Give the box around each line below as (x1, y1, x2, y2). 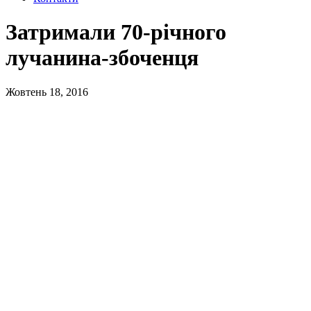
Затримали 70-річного (6, 19, 226, 45)
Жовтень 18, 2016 (6, 85, 88, 98)
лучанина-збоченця (6, 45, 199, 71)
